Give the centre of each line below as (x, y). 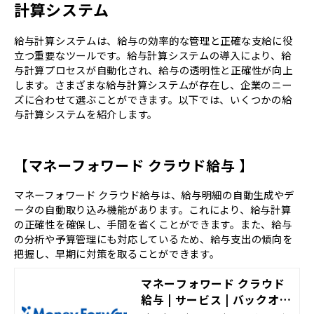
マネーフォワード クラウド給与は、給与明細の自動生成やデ (155, 195)
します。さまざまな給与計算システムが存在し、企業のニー (153, 84)
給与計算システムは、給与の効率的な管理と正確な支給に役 (153, 40)
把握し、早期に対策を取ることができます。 (117, 254)
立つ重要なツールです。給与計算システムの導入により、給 (153, 55)
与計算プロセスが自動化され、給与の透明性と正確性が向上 (153, 69)
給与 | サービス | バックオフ (216, 300)
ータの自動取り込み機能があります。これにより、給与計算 (153, 210)
